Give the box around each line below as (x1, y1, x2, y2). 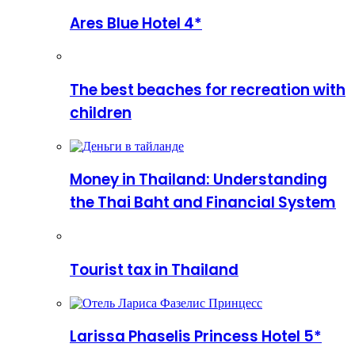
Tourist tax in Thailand (70, 258, 239, 281)
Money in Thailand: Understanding (70, 169, 327, 191)
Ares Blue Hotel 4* (70, 12, 202, 34)
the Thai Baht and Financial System (70, 192, 336, 214)
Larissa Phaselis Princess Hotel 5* (70, 326, 322, 348)
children (70, 102, 132, 124)
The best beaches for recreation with (70, 79, 345, 101)
